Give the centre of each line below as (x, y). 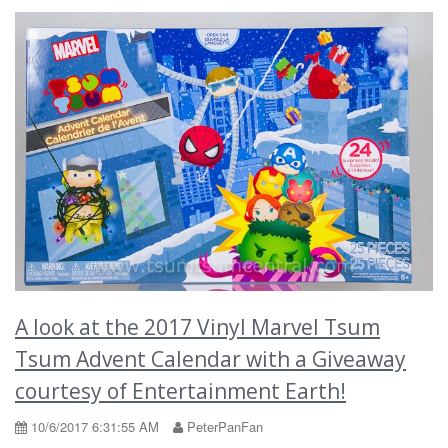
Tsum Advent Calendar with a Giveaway (210, 358)
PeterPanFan (223, 426)
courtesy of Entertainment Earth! (180, 390)
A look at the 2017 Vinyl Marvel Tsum (197, 326)
